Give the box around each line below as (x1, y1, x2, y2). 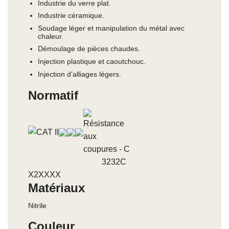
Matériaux (28, 181, 85, 195)
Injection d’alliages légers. (37, 70, 121, 78)
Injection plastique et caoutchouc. (37, 57, 146, 66)
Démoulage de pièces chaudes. (37, 44, 140, 53)
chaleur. (37, 32, 63, 40)
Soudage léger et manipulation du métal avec (37, 24, 185, 32)
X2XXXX (28, 170, 61, 179)
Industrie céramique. (37, 11, 104, 20)
